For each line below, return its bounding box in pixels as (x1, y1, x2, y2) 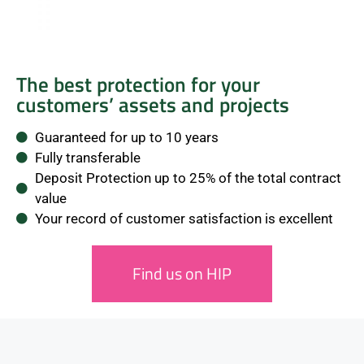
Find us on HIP (132, 260, 232, 286)
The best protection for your (16, 68, 260, 100)
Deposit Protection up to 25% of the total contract (34, 169, 341, 186)
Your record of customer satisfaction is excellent (34, 210, 333, 227)
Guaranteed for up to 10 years (34, 128, 219, 145)
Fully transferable (34, 149, 141, 166)
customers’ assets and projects (16, 89, 289, 120)
